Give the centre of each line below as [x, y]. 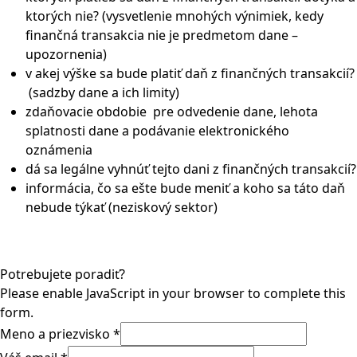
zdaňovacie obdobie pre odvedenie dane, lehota [172, 112]
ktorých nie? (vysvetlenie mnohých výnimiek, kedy [175, 16]
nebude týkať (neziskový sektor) [122, 207]
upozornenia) [66, 54]
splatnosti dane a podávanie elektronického [157, 131]
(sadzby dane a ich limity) [102, 92]
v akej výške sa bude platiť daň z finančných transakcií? [190, 73]
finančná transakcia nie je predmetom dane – [162, 35]
